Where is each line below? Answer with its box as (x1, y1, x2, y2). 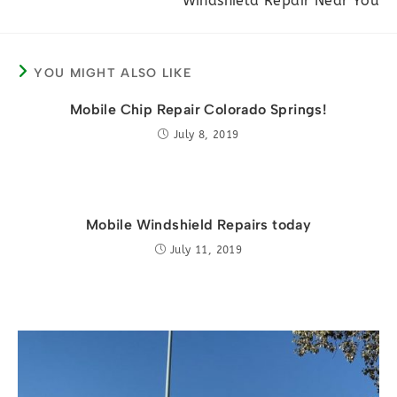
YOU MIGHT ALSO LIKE (34, 66, 192, 81)
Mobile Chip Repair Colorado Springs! (69, 101, 328, 118)
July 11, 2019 (170, 244, 243, 256)
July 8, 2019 (173, 128, 239, 141)
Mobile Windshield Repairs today (85, 216, 312, 233)
